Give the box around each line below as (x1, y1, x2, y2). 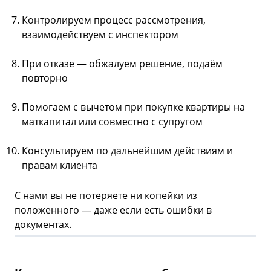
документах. (15, 218, 71, 232)
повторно (22, 71, 68, 85)
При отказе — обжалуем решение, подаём (22, 57, 223, 71)
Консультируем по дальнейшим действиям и (22, 144, 233, 158)
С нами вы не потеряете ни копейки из (15, 189, 197, 203)
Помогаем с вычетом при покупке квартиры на (22, 100, 245, 114)
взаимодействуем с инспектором (22, 28, 178, 42)
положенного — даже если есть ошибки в (15, 203, 212, 217)
